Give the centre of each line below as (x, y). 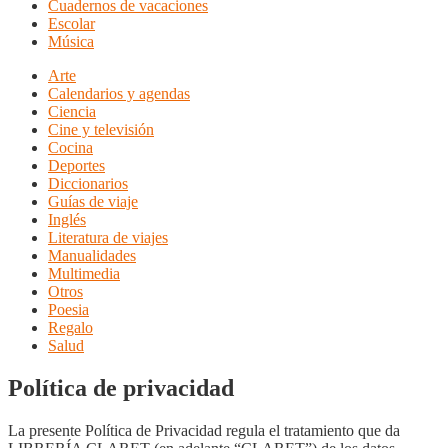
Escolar (71, 23)
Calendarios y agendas (119, 93)
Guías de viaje (93, 201)
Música (71, 41)
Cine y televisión (101, 129)
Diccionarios (88, 183)
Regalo (70, 327)
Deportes (76, 165)
